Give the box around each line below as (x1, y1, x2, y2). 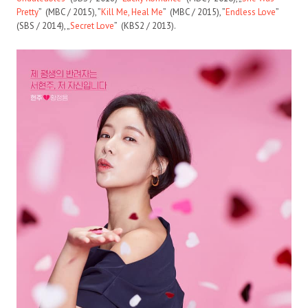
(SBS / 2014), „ (16, 19, 70, 32)
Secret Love (70, 19, 114, 32)
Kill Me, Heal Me (101, 5, 163, 18)
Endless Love (225, 5, 276, 18)
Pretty (16, 5, 38, 18)
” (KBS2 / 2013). (114, 19, 176, 32)
